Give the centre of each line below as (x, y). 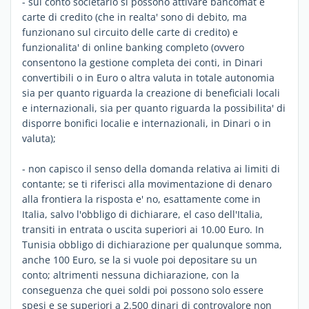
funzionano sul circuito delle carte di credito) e (131, 32)
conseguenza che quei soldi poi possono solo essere (143, 290)
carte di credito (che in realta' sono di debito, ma (134, 17)
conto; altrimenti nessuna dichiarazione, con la (131, 275)
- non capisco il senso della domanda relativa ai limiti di (151, 168)
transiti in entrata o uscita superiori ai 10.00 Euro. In (143, 229)
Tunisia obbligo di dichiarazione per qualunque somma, (152, 244)
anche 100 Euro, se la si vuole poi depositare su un (140, 259)
